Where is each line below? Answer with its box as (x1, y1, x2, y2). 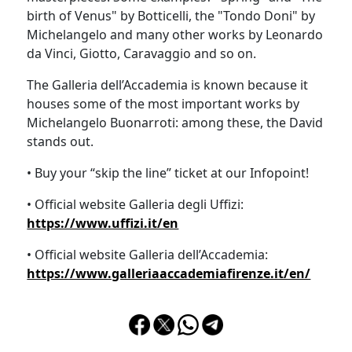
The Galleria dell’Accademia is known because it (27, 76, 309, 94)
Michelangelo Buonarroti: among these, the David (27, 114, 324, 132)
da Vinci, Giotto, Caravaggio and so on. (27, 45, 257, 63)
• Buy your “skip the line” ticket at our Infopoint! (27, 164, 310, 182)
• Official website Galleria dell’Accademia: (27, 246, 269, 264)
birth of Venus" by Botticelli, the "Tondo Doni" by (27, 7, 316, 25)
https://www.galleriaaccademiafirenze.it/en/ (27, 265, 311, 283)
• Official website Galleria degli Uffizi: (27, 196, 244, 214)
